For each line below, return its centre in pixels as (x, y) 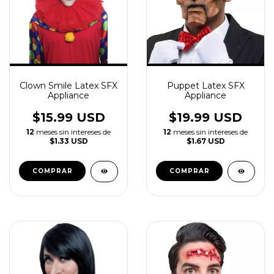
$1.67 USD (206, 141)
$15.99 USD (68, 117)
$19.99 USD (206, 117)
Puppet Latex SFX (206, 86)
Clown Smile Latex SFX (68, 86)
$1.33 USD (68, 141)
